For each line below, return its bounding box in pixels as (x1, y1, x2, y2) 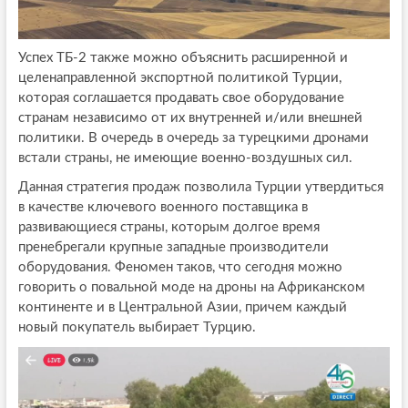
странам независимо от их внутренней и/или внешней (17, 111, 362, 126)
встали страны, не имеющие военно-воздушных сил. (17, 151, 352, 166)
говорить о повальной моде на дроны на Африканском (17, 280, 365, 295)
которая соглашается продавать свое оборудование (17, 91, 344, 106)
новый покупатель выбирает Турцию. (17, 321, 256, 335)
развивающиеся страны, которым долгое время (17, 220, 320, 235)
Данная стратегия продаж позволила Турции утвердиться (17, 180, 383, 195)
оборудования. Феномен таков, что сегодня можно (17, 260, 342, 275)
